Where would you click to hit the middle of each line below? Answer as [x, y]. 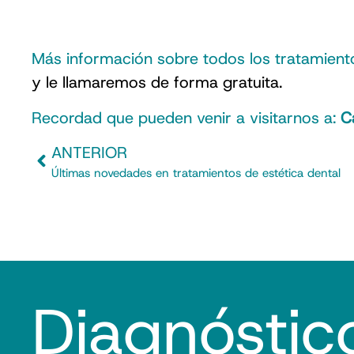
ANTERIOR [89, 152]
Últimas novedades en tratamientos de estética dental [196, 173]
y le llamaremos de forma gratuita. [157, 83]
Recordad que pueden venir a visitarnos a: [186, 117]
